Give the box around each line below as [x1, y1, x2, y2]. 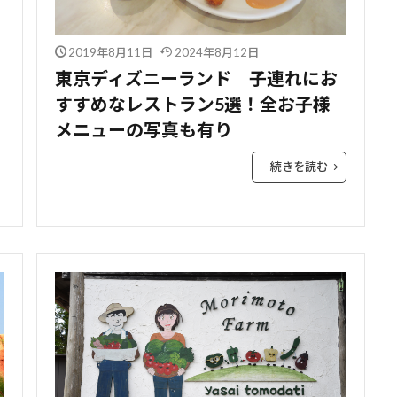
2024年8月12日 [174, 44, 259, 59]
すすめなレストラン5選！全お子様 [54, 92, 331, 114]
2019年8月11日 [68, 44, 152, 59]
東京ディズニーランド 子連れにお [54, 66, 338, 89]
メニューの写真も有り [54, 118, 232, 140]
